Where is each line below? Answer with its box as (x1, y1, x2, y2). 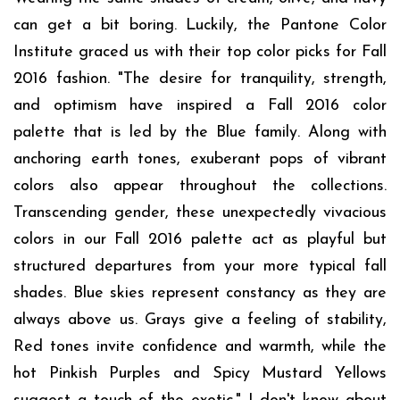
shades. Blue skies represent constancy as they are (13, 285, 387, 303)
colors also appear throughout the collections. (13, 178, 387, 196)
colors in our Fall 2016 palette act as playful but (13, 231, 387, 249)
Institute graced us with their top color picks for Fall (13, 44, 387, 62)
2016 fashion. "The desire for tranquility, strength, (13, 71, 387, 88)
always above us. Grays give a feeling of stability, (13, 312, 387, 329)
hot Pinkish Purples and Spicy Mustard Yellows (13, 365, 387, 383)
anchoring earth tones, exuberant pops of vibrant (13, 151, 387, 169)
